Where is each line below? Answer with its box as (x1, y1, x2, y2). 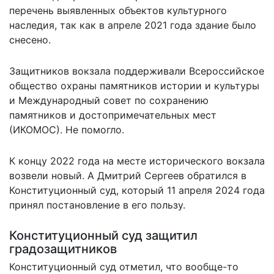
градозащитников (9, 241, 117, 256)
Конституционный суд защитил (9, 228, 198, 243)
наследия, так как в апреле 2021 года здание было (9, 18, 256, 31)
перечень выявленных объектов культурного (9, 4, 227, 17)
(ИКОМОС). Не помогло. (9, 123, 124, 136)
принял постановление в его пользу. (9, 198, 185, 211)
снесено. (9, 33, 51, 46)
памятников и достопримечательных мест (9, 108, 217, 121)
